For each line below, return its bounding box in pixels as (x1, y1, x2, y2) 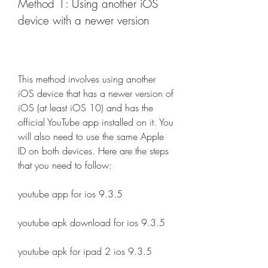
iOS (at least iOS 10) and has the (18, 101, 153, 114)
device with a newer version (18, 13, 149, 28)
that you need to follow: (18, 159, 112, 172)
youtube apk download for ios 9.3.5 (18, 216, 165, 229)
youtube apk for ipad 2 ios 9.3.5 (18, 245, 152, 258)
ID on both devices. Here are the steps (18, 144, 169, 157)
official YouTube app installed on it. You (18, 115, 173, 129)
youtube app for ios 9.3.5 (18, 187, 123, 200)
